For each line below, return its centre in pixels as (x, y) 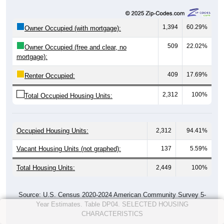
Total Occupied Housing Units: (68, 95)
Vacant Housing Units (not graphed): (69, 148)
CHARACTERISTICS (112, 213)
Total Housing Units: (46, 167)
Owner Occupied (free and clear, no (75, 47)
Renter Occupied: (50, 75)
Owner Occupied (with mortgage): (73, 28)
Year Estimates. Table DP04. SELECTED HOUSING (112, 204)
